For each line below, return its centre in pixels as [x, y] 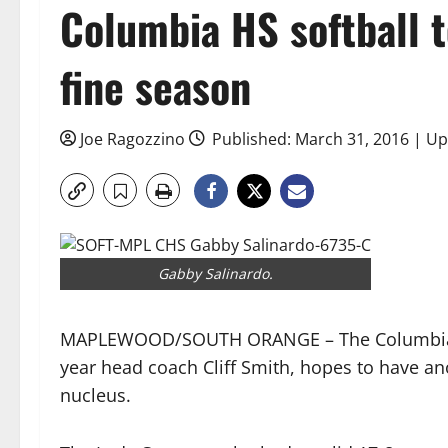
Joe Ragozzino [132, 139]
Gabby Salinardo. [215, 273]
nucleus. [95, 395]
